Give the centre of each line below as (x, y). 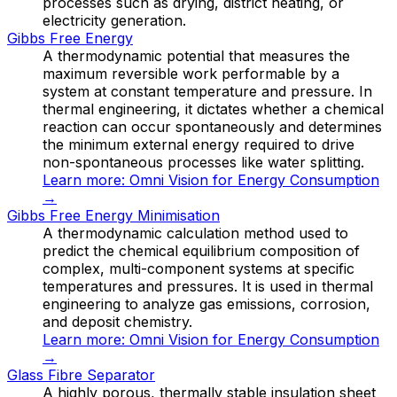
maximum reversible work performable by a (191, 73)
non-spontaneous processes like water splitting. (203, 162)
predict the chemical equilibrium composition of (201, 250)
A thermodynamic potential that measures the (196, 55)
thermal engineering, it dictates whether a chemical (213, 109)
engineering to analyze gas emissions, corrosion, (206, 304)
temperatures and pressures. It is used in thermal (208, 286)
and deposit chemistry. (117, 321)
